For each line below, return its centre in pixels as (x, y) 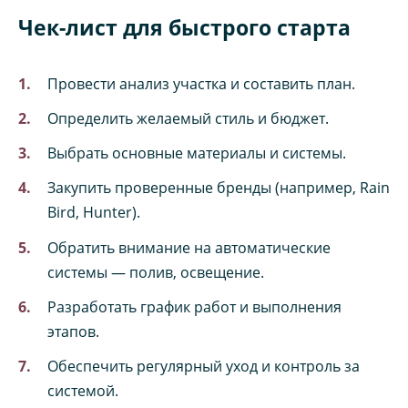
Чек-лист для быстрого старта (184, 27)
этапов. (73, 331)
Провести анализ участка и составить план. (201, 83)
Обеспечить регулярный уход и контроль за (204, 366)
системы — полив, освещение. (156, 272)
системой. (83, 390)
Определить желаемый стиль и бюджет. (188, 119)
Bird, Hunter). (94, 213)
